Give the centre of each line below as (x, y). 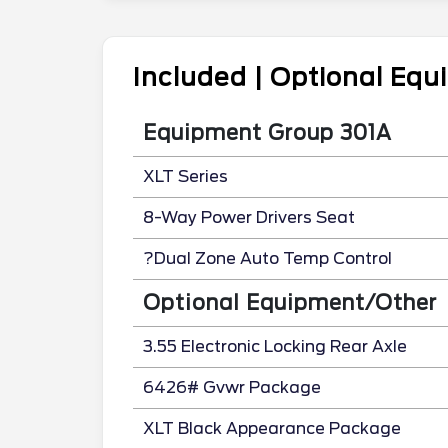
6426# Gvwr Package (232, 387)
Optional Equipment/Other (290, 302)
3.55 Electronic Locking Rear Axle (275, 346)
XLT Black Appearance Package (272, 428)
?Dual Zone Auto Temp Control (267, 258)
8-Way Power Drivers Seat (249, 217)
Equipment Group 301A (267, 132)
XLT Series (185, 176)
